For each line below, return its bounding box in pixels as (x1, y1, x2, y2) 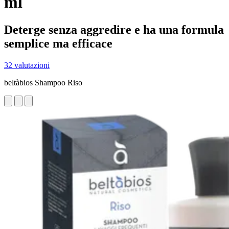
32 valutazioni (4, 60, 50, 70)
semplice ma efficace (4, 36, 112, 50)
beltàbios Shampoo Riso (4, 78, 82, 87)
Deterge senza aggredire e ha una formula (4, 22, 224, 36)
